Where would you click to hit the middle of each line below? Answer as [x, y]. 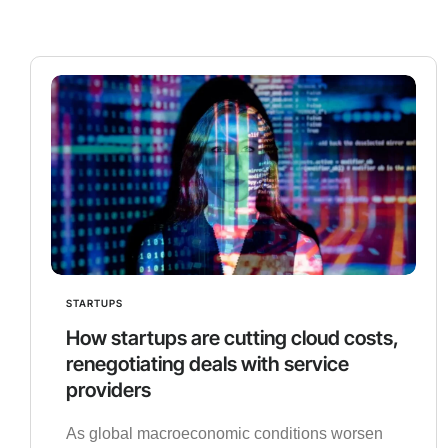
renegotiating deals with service [207, 364]
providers [108, 390]
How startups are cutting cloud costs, [232, 338]
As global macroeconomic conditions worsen [224, 434]
